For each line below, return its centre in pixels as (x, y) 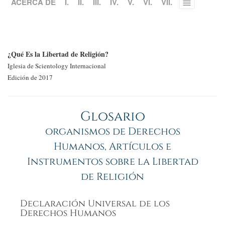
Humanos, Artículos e (113, 147)
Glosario (113, 117)
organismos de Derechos (113, 132)
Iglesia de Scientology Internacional (57, 66)
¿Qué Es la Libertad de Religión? (58, 54)
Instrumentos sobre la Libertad (113, 162)
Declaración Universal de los (95, 204)
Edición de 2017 (30, 78)
